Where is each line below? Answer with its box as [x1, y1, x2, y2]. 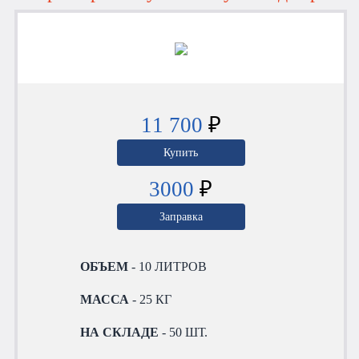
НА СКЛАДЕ [80, 325, 159, 339]
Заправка [159, 209, 203, 223]
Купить [163, 145, 198, 159]
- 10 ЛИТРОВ [128, 259, 208, 273]
